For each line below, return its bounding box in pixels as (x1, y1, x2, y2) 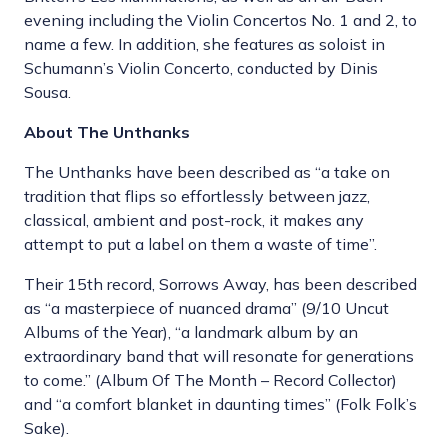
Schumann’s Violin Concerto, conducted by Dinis (24, 58, 378, 79)
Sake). (24, 418, 69, 439)
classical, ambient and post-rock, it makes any (24, 210, 364, 231)
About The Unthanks (24, 122, 190, 143)
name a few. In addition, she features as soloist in (24, 34, 385, 55)
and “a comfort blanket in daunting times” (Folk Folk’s (24, 394, 417, 415)
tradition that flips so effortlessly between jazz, (24, 186, 370, 207)
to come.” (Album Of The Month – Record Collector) (24, 370, 397, 391)
